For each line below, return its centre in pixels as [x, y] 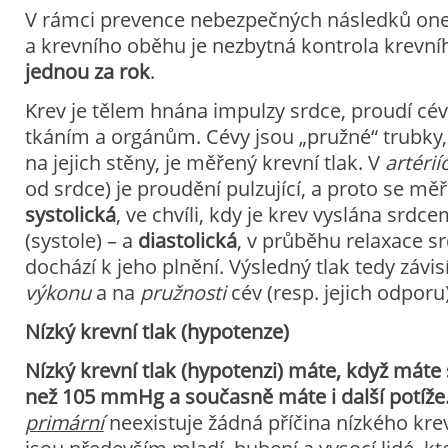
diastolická [187, 240]
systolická [70, 214]
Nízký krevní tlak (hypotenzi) [153, 370]
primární [64, 422]
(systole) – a [81, 240]
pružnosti [182, 292]
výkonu [57, 292]
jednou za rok [87, 71]
